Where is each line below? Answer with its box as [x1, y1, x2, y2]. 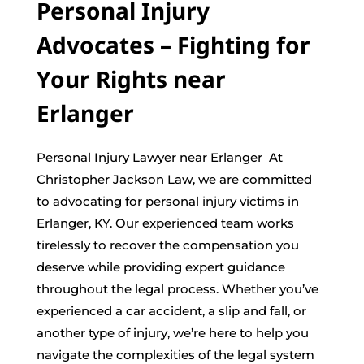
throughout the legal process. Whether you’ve [36, 281, 318, 297]
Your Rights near [36, 63, 226, 95]
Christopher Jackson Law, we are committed [36, 171, 312, 188]
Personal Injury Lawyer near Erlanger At [36, 149, 283, 166]
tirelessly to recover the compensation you [36, 237, 299, 253]
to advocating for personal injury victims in [36, 193, 299, 210]
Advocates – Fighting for [36, 29, 310, 61]
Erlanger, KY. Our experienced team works [36, 215, 294, 232]
